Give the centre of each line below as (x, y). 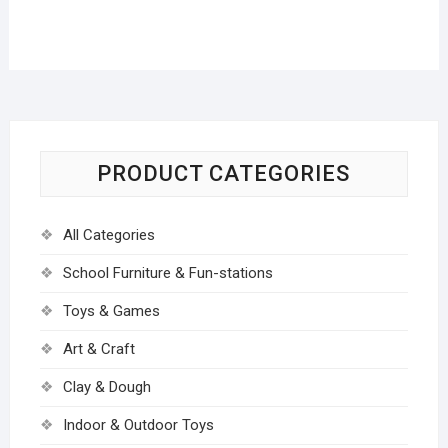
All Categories (108, 234)
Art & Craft (98, 348)
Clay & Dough (106, 386)
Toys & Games (111, 310)
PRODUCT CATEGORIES (224, 173)
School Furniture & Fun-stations (167, 272)
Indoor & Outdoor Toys (138, 424)
